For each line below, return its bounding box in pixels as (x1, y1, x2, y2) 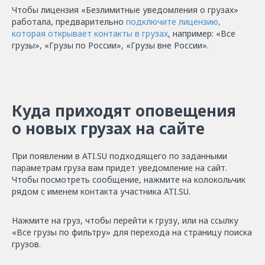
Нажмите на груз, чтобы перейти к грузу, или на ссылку (12, 214, 238, 226)
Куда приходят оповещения (12, 99, 236, 121)
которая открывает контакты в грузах (12, 27, 168, 39)
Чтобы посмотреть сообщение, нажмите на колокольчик (12, 173, 245, 185)
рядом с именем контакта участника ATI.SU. (12, 185, 190, 197)
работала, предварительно (12, 15, 126, 27)
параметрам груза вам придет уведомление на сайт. (12, 161, 227, 173)
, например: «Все (168, 27, 235, 39)
